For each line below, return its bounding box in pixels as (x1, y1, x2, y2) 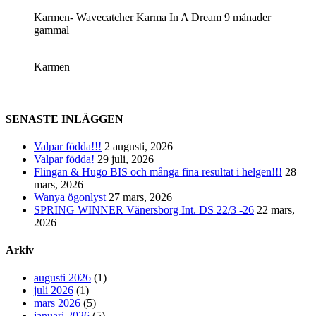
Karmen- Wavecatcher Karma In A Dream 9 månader (34, 11, 271, 24)
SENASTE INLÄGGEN (6, 112, 123, 125)
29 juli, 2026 (97, 152, 154, 165)
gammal (34, 24, 69, 37)
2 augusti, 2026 (104, 140, 173, 152)
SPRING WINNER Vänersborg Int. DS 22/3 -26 (34, 203, 254, 216)
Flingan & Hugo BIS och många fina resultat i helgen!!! (34, 165, 282, 178)
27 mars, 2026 (109, 190, 172, 203)
